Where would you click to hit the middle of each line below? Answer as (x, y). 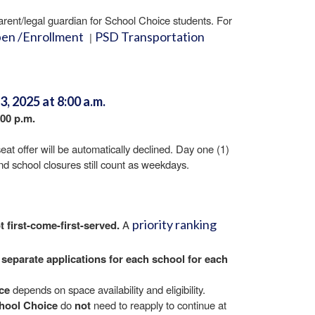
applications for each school (116, 259)
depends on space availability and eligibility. (108, 289)
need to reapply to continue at (159, 305)
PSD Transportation (150, 37)
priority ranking (174, 224)
